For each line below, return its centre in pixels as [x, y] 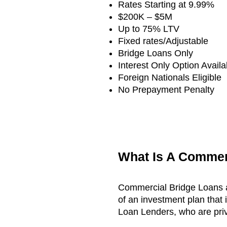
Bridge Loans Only [156, 53]
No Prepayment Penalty [167, 90]
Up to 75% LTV [149, 29]
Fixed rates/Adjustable [163, 41]
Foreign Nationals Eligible [170, 78]
